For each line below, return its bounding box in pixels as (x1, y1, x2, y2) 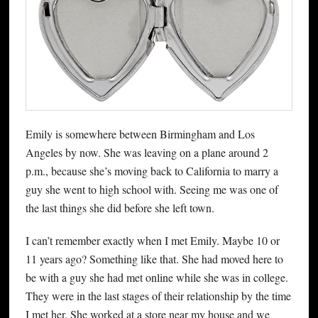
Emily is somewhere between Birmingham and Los (25, 126, 255, 141)
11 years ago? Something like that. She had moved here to (25, 251, 283, 266)
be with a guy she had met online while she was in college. (25, 269, 288, 285)
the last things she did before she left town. (25, 199, 214, 215)
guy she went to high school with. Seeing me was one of (25, 181, 278, 197)
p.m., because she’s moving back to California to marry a (25, 163, 278, 178)
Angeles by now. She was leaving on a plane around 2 (25, 144, 268, 160)
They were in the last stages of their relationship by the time (25, 287, 291, 303)
